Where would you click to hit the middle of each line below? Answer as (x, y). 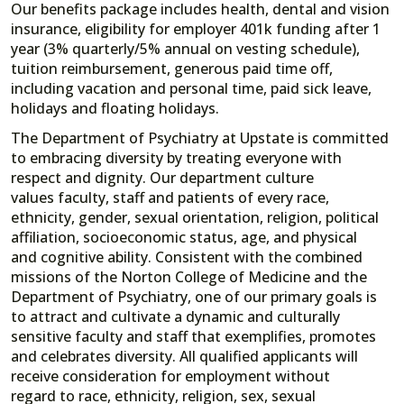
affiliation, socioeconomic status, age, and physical (184, 238)
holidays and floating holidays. (115, 108)
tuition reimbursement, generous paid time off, (172, 68)
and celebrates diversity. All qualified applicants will (184, 357)
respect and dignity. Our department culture (162, 178)
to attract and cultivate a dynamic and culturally (175, 317)
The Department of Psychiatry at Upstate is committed (200, 138)
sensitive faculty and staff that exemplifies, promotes (193, 337)
